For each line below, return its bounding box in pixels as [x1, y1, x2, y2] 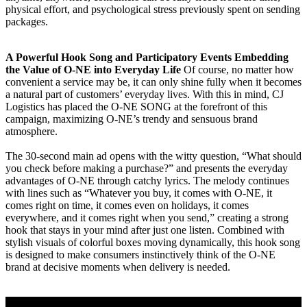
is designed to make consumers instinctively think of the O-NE [5, 249, 275, 261]
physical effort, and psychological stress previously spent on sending [5, 3, 300, 16]
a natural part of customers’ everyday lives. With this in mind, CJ [5, 88, 284, 101]
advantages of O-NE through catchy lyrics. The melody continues [5, 175, 289, 187]
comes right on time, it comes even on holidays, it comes [5, 199, 249, 212]
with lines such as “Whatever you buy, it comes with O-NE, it [5, 187, 272, 199]
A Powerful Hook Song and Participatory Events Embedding [5, 51, 288, 64]
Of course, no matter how [184, 64, 294, 76]
